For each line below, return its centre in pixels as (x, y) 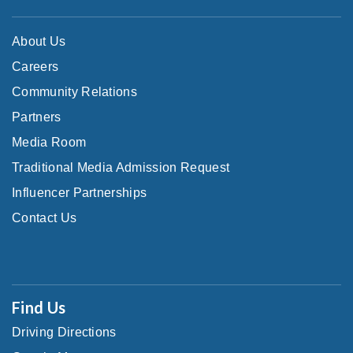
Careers (35, 66)
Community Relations (75, 91)
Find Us (39, 307)
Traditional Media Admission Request (121, 167)
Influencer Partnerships (80, 192)
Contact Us (45, 217)
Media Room (49, 142)
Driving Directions (64, 332)
